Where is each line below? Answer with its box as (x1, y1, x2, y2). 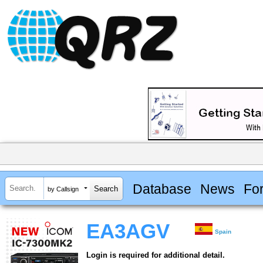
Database (132, 181, 191, 197)
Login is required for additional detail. (86, 251, 225, 260)
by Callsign (48, 185, 79, 193)
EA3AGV (86, 220, 170, 243)
